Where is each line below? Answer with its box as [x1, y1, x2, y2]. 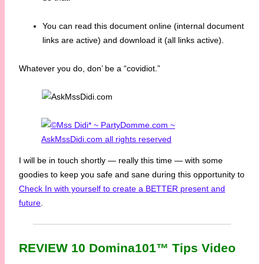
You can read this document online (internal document [42, 21, 244, 31]
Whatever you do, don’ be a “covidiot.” [19, 64, 160, 74]
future [19, 198, 41, 208]
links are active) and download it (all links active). [42, 35, 224, 45]
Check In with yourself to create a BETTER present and [19, 184, 225, 194]
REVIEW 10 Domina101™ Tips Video [19, 241, 236, 255]
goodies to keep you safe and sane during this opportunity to [19, 170, 245, 180]
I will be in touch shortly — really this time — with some [19, 156, 223, 166]
